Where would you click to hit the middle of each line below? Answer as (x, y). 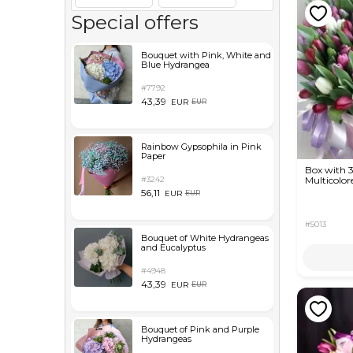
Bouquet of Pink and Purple (200, 329)
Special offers (135, 22)
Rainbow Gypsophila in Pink (201, 147)
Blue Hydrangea (175, 65)
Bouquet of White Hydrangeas (204, 238)
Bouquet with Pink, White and (206, 55)
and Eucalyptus (173, 247)
